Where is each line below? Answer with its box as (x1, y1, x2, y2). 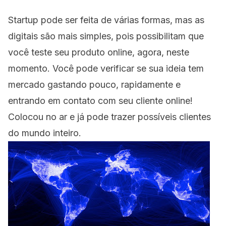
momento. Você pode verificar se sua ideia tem (8, 63, 204, 74)
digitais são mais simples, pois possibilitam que (8, 30, 204, 41)
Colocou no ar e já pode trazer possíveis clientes (8, 111, 211, 122)
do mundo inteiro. (8, 127, 81, 138)
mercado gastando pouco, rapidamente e (8, 79, 181, 90)
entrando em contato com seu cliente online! (8, 95, 193, 106)
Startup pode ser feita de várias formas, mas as (8, 14, 204, 25)
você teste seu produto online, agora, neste (8, 46, 189, 58)
